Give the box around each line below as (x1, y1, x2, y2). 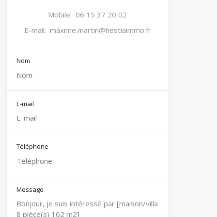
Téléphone (16, 142, 48, 151)
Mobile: (48, 10, 74, 20)
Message (16, 185, 44, 194)
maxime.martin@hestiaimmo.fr (49, 25, 151, 35)
